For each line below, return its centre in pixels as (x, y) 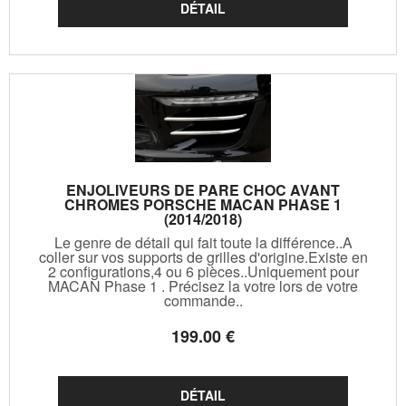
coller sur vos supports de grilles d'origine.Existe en (203, 256)
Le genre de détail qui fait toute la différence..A (203, 242)
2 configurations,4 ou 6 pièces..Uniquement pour (203, 271)
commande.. (203, 300)
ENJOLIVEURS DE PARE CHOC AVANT (203, 189)
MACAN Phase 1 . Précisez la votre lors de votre (203, 285)
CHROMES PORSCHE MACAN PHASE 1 (203, 204)
